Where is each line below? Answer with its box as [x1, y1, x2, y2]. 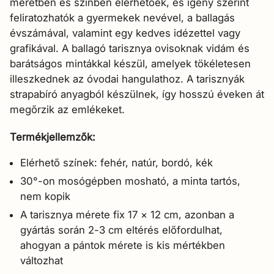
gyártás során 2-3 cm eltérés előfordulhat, [20, 223, 223, 236]
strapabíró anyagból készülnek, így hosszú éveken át [10, 88, 264, 100]
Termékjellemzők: [10, 131, 95, 143]
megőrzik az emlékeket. [10, 103, 125, 116]
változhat [20, 254, 63, 267]
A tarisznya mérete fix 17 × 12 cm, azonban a [20, 208, 234, 221]
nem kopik [20, 190, 70, 202]
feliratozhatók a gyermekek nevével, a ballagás [10, 12, 235, 24]
